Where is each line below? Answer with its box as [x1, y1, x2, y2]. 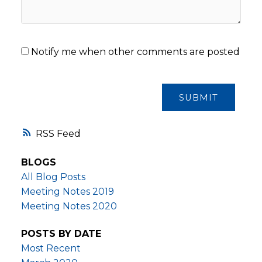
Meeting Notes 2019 [20, 186, 114, 198]
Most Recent [20, 243, 81, 254]
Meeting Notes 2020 [20, 201, 117, 212]
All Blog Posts [20, 171, 85, 183]
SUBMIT [179, 92, 219, 103]
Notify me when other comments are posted [28, 46, 240, 58]
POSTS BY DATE [20, 228, 101, 240]
